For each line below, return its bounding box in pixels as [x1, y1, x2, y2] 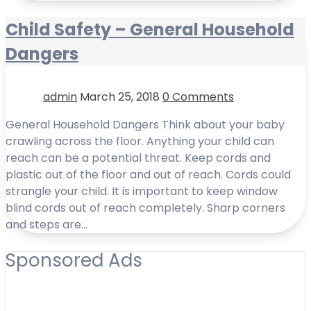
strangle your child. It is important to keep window [6, 183, 278, 200]
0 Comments [162, 89, 234, 106]
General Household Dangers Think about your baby [6, 117, 285, 133]
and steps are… [6, 217, 87, 233]
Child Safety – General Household [6, 18, 294, 42]
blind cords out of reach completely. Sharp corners [6, 200, 285, 217]
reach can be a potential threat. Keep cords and [6, 150, 271, 167]
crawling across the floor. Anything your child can [6, 133, 274, 150]
